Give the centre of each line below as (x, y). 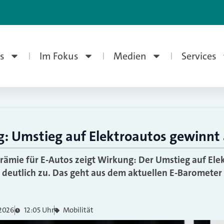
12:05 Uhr (39, 210)
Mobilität (78, 210)
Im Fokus (59, 56)
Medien (130, 56)
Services (199, 56)
